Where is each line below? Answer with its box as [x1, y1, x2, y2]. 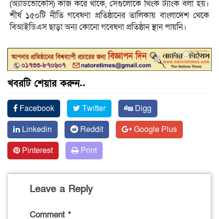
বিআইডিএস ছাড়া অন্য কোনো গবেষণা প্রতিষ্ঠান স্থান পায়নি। [10, 21, 187, 33]
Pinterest [20, 145, 53, 156]
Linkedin [20, 124, 52, 135]
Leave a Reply [30, 182, 93, 196]
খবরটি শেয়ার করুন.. [7, 77, 86, 90]
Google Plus [132, 124, 177, 135]
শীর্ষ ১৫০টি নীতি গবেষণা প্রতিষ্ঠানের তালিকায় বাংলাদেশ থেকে [10, 9, 209, 21]
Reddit [78, 124, 103, 135]
